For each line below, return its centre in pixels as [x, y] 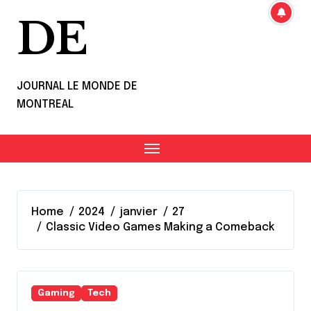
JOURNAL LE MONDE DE [77, 86]
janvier [138, 212]
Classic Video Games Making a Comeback [161, 227]
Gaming [56, 293]
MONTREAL [45, 104]
